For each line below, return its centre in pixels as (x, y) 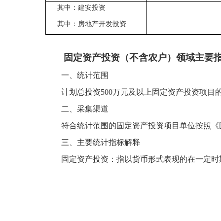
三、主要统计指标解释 (101, 142)
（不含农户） (148, 57)
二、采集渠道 (85, 109)
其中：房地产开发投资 (88, 24)
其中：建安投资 (77, 8)
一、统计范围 (85, 75)
